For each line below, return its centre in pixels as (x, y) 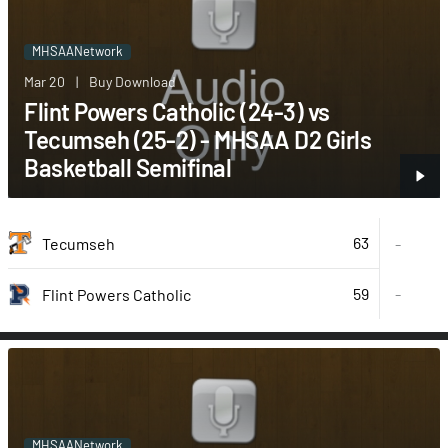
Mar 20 (44, 82)
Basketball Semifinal (127, 168)
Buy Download (132, 82)
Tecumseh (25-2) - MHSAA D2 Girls (197, 140)
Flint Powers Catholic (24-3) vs (177, 112)
